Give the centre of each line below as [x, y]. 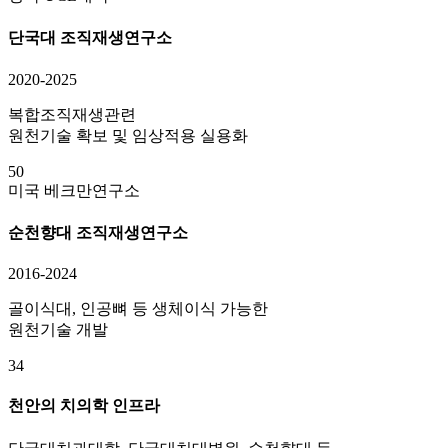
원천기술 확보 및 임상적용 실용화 [128, 135]
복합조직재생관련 [72, 114]
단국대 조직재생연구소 [90, 38]
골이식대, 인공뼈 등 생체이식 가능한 [138, 309]
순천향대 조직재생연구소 [98, 232]
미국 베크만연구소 [74, 190]
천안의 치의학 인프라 [84, 406]
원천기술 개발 [58, 330]
